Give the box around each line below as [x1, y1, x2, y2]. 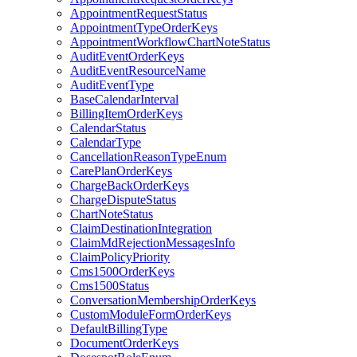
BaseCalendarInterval [70, 92, 178, 106]
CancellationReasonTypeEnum [70, 150, 226, 163]
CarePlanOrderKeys [70, 164, 172, 178]
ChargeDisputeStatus [70, 193, 176, 206]
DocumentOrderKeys [70, 336, 178, 350]
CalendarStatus [70, 121, 146, 135]
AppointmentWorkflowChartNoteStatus [70, 35, 270, 49]
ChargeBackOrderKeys [70, 178, 189, 192]
